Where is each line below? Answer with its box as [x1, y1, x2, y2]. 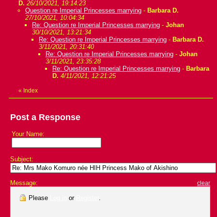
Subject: [10, 155, 33, 163]
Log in [50, 194, 67, 202]
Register [76, 194, 99, 202]
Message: [10, 179, 38, 187]
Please [27, 194, 50, 202]
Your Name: [12, 130, 45, 138]
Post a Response [10, 112, 80, 123]
